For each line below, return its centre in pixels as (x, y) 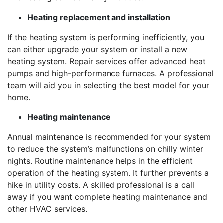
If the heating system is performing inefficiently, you (106, 37)
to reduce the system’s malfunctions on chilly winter (105, 149)
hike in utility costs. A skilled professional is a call (101, 185)
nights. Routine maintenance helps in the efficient (100, 161)
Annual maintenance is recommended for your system (109, 137)
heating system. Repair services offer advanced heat (107, 61)
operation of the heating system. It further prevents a (108, 173)
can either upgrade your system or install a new (97, 49)
